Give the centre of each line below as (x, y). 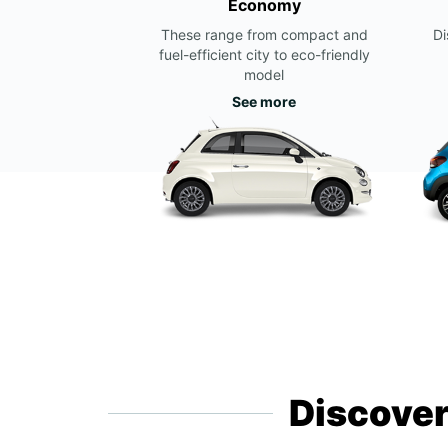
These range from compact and (264, 34)
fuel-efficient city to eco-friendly (264, 54)
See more (264, 101)
